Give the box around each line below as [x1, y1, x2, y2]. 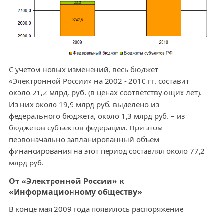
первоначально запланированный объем [8, 134, 159, 145]
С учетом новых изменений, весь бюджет [8, 64, 158, 74]
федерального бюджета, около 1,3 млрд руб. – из [8, 111, 185, 121]
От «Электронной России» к [8, 176, 124, 187]
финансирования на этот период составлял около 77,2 [8, 146, 205, 156]
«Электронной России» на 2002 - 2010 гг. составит [8, 76, 189, 86]
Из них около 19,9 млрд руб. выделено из [8, 99, 159, 109]
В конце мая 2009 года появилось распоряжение [8, 204, 183, 214]
